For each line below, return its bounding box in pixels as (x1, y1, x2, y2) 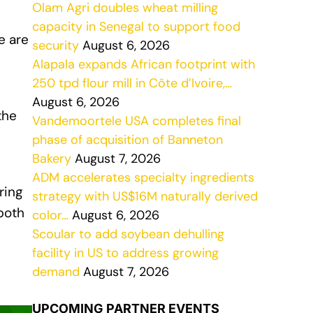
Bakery (32, 150, 71, 167)
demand (32, 263, 80, 280)
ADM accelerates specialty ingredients (32, 169, 254, 186)
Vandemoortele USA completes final (32, 112, 241, 129)
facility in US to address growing (32, 245, 219, 261)
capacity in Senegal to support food (32, 18, 240, 35)
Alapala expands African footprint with (32, 56, 255, 73)
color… (32, 207, 68, 224)
